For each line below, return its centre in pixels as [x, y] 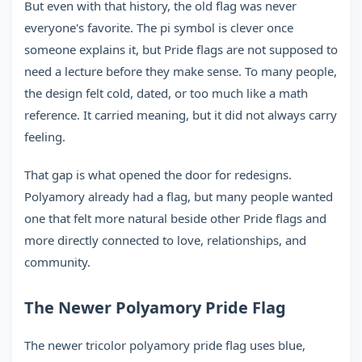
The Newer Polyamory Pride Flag [155, 307]
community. [57, 262]
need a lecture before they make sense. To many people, [181, 71]
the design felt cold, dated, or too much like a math [166, 93]
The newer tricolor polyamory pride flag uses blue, [165, 345]
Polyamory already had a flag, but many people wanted [179, 196]
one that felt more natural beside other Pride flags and [175, 218]
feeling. [45, 137]
